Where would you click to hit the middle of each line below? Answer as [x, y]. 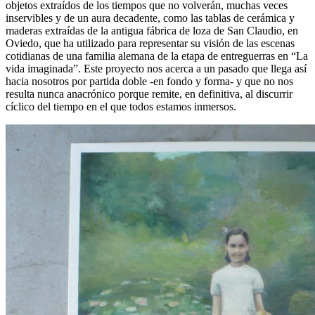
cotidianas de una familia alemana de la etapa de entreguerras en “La [157, 56]
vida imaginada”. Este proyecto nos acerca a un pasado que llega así [156, 69]
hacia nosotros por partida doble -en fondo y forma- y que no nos [149, 82]
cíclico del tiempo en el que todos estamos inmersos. [121, 107]
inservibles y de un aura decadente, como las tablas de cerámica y [150, 18]
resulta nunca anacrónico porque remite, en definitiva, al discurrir [149, 94]
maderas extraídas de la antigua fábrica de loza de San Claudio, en [152, 31]
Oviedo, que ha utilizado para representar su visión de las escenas [150, 44]
